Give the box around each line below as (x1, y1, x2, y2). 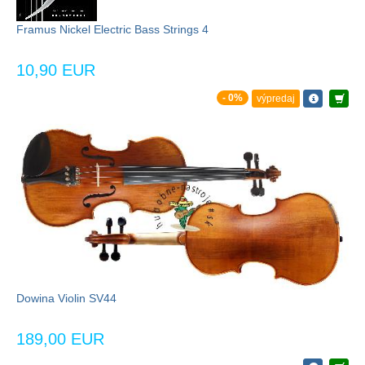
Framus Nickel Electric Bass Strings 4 (16, 22, 209, 36)
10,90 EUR (16, 60, 95, 79)
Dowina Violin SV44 (16, 292, 117, 306)
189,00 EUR (16, 330, 104, 349)
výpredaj (257, 92, 295, 104)
